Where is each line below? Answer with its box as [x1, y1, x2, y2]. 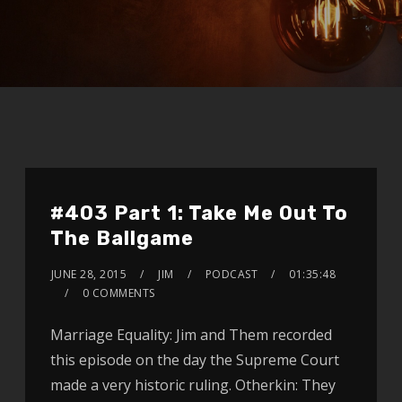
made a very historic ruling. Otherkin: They [49, 375, 336, 396]
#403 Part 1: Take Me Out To [49, 201, 348, 226]
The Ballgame [49, 226, 194, 251]
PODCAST [205, 267, 258, 283]
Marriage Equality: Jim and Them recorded [49, 325, 332, 345]
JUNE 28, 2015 [50, 267, 127, 283]
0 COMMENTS [82, 285, 155, 301]
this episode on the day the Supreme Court [49, 350, 339, 371]
